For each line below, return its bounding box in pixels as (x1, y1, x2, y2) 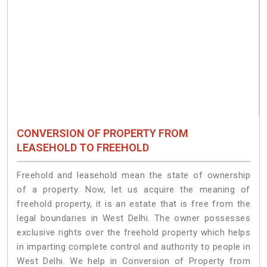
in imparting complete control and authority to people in (17, 241, 250, 252)
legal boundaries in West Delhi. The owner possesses (17, 212, 250, 223)
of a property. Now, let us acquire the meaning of (17, 184, 250, 195)
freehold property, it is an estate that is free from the (17, 198, 250, 209)
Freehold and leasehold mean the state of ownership (17, 169, 250, 181)
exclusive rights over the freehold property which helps (17, 226, 250, 238)
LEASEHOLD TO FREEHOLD (17, 141, 149, 154)
